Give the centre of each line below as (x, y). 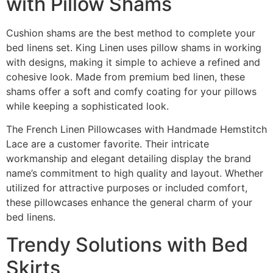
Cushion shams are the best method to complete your (131, 33)
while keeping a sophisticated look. (87, 106)
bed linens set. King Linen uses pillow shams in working (134, 48)
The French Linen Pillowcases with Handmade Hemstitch (136, 129)
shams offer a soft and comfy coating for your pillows (131, 92)
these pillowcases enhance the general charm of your (129, 203)
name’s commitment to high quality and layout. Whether (135, 173)
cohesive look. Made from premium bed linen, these (126, 77)
